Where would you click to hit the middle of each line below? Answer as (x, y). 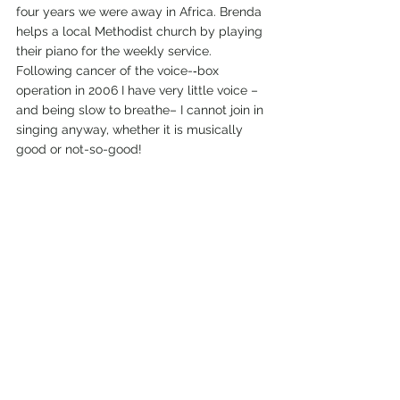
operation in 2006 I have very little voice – (139, 91)
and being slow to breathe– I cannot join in (142, 110)
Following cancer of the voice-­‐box (119, 71)
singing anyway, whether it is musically (131, 130)
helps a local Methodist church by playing (141, 32)
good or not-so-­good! (79, 150)
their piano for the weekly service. (114, 51)
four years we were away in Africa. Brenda (141, 12)
